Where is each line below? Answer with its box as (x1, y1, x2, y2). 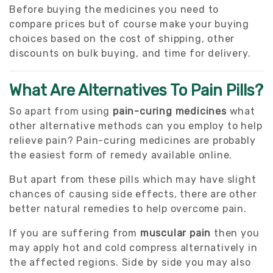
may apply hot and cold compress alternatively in (9, 241, 258, 253)
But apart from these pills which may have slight (9, 173, 257, 185)
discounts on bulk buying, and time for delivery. (9, 47, 251, 59)
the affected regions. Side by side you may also (9, 256, 251, 268)
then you (211, 227, 260, 239)
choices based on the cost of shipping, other (9, 32, 235, 44)
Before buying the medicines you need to (9, 3, 219, 15)
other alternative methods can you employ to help (9, 119, 263, 132)
